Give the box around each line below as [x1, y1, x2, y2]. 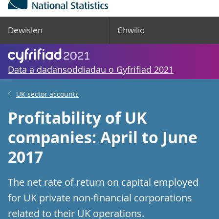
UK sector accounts [16, 89, 79, 99]
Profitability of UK [8, 107, 147, 129]
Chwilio [117, 24, 145, 36]
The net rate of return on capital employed [8, 175, 198, 189]
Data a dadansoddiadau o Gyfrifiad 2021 [8, 64, 174, 75]
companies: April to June [8, 127, 197, 148]
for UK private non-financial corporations [8, 191, 192, 204]
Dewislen [8, 24, 43, 36]
